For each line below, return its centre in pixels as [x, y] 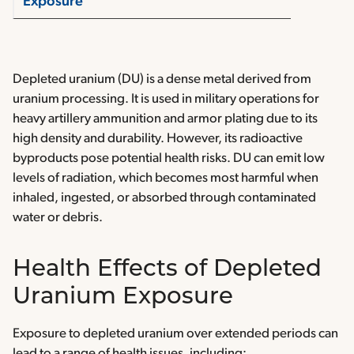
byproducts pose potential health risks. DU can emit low [169, 159]
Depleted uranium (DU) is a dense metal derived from [162, 80]
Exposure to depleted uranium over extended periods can [175, 334]
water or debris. [58, 218]
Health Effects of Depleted [167, 270]
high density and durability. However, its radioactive [158, 139]
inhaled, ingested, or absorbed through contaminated [164, 198]
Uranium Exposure [123, 298]
